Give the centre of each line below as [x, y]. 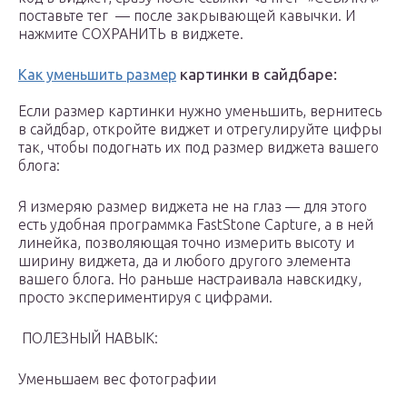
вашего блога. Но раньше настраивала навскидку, [190, 279]
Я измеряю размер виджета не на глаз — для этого [193, 207]
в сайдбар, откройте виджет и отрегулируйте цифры [200, 129]
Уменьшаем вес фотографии [117, 379]
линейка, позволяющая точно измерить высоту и [186, 243]
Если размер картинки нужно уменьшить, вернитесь [200, 111]
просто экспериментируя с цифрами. [145, 298]
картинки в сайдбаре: [257, 74]
